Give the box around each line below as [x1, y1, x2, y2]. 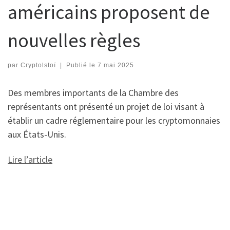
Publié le [66, 61, 98, 69]
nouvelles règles [8, 28, 140, 53]
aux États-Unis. [8, 128, 66, 140]
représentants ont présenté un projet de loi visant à [8, 100, 204, 112]
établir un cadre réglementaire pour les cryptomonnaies [8, 114, 220, 126]
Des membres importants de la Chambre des [8, 86, 179, 99]
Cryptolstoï [21, 61, 56, 69]
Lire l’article [8, 154, 52, 166]
